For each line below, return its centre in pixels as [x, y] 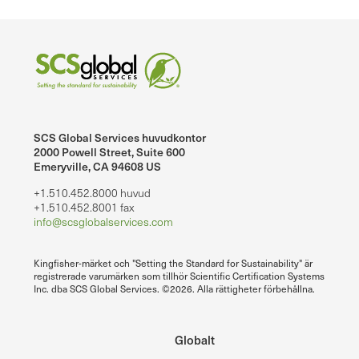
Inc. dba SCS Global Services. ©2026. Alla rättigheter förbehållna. [174, 289]
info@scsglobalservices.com [103, 222]
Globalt [195, 340]
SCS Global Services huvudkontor [120, 138]
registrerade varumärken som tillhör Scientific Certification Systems [179, 276]
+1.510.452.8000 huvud [92, 193]
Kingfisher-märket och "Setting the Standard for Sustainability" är [173, 263]
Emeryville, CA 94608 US [97, 167]
